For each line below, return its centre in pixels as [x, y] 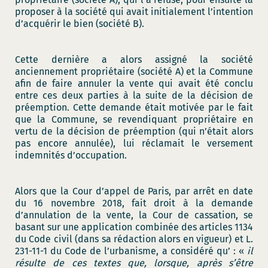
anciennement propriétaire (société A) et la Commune [134, 71]
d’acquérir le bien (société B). [80, 24]
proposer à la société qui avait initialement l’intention [134, 12]
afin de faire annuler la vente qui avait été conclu [134, 83]
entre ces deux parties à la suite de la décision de [134, 95]
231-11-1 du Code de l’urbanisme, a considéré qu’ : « [131, 251]
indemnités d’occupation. [71, 155]
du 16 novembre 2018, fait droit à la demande [134, 203]
